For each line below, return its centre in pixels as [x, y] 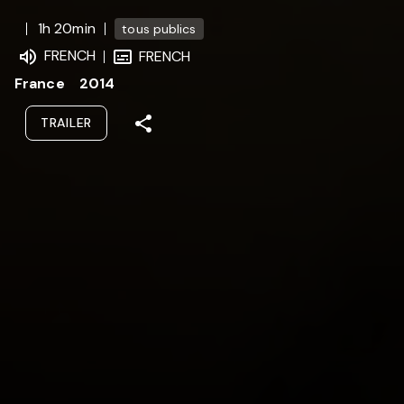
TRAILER [66, 122]
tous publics [159, 29]
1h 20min [66, 29]
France [40, 83]
